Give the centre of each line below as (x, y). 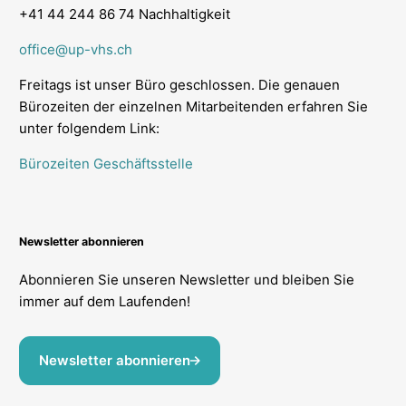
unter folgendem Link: (89, 129)
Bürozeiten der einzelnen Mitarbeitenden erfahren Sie (193, 107)
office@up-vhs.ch (75, 50)
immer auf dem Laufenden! (104, 302)
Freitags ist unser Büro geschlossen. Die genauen (179, 85)
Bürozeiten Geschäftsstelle (106, 164)
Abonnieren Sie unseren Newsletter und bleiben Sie (186, 280)
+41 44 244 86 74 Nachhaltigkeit (124, 14)
